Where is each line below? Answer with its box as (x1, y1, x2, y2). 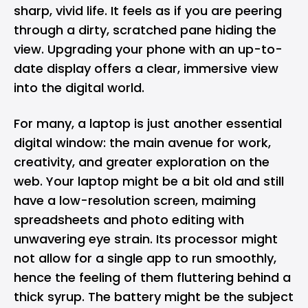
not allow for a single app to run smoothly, (14, 250, 276, 267)
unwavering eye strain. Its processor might (14, 230, 278, 247)
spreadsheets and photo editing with (14, 211, 244, 228)
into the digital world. (14, 79, 144, 96)
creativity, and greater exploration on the (14, 153, 269, 170)
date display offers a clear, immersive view (14, 60, 278, 77)
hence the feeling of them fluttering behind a (14, 269, 291, 286)
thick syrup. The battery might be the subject (14, 288, 294, 305)
